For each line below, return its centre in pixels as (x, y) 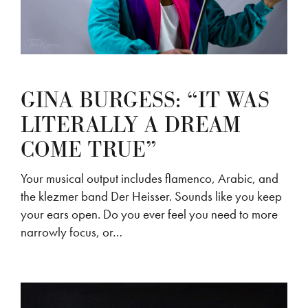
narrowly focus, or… (71, 232)
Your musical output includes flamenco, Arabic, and (150, 178)
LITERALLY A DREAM (131, 125)
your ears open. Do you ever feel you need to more (149, 214)
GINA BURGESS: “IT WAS (145, 100)
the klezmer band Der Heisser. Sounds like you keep (151, 196)
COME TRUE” (89, 150)
